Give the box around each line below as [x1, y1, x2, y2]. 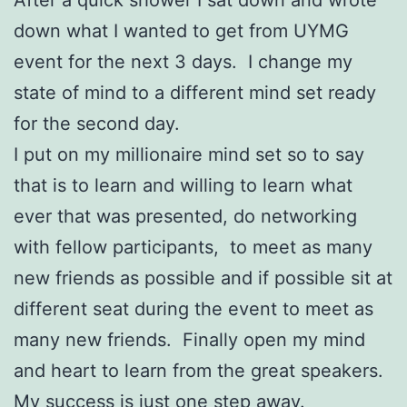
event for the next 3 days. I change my [14, 50, 352, 73]
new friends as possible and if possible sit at [14, 266, 392, 289]
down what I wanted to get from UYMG [14, 19, 349, 42]
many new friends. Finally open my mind [14, 328, 365, 351]
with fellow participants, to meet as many [14, 235, 372, 258]
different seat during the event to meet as [14, 297, 373, 320]
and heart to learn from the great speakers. [14, 359, 389, 382]
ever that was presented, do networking [14, 204, 357, 227]
